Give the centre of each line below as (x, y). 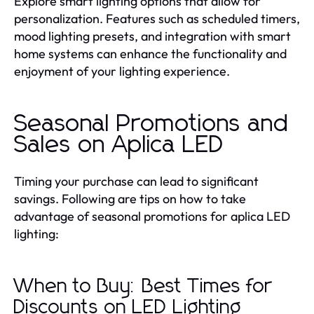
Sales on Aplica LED (119, 145)
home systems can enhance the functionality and (150, 53)
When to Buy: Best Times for (143, 286)
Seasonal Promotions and (151, 124)
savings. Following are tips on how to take (130, 198)
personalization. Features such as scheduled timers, (157, 18)
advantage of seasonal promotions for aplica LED (152, 216)
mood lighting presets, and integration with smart (152, 36)
